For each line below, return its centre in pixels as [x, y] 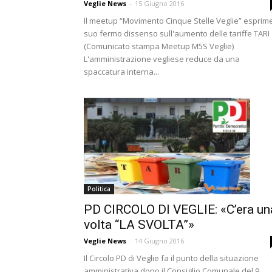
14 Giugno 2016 [159, 241]
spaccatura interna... [121, 71]
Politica [99, 189]
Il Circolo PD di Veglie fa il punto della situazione [171, 258]
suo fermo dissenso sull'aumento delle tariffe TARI [177, 33]
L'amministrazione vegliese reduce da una [162, 59]
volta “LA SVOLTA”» [139, 225]
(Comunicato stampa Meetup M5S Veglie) [159, 46]
